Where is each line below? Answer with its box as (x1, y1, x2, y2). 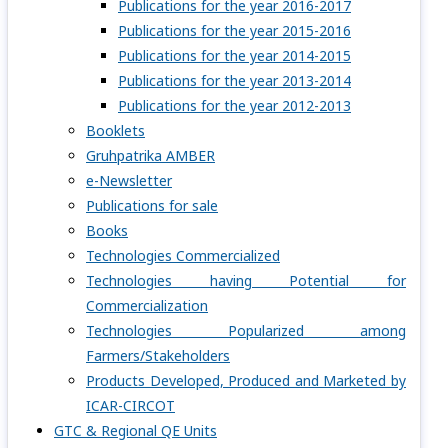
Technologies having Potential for (86, 271, 406, 290)
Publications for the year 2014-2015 (118, 46, 351, 65)
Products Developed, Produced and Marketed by (86, 371, 406, 390)
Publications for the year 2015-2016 (118, 21, 351, 40)
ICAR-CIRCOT (86, 396, 175, 415)
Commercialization (86, 296, 208, 315)
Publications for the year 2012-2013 (118, 96, 351, 115)
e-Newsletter (86, 171, 172, 190)
